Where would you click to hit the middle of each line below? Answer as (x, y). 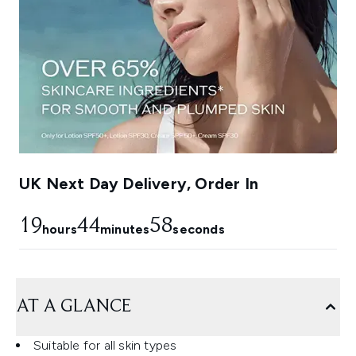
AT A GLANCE (74, 307)
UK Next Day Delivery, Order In (139, 184)
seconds (199, 230)
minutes (125, 230)
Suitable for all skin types (105, 346)
